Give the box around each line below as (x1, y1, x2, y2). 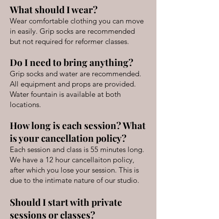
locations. (10, 100, 41, 109)
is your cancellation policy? (10, 131, 127, 144)
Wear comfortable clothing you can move (10, 16, 144, 25)
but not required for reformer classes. (10, 37, 129, 46)
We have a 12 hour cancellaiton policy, (10, 155, 134, 164)
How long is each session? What (10, 119, 146, 131)
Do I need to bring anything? (10, 56, 133, 68)
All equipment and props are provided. (10, 79, 136, 88)
